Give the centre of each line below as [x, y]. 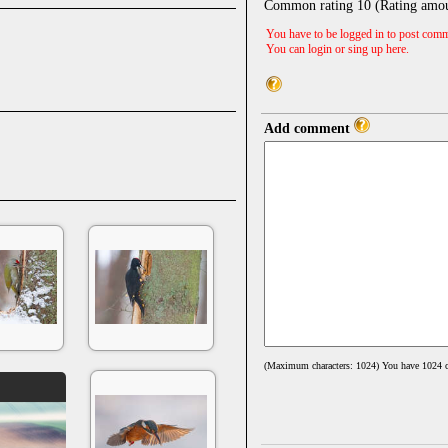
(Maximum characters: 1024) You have [343, 366]
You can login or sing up [326, 49]
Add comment [309, 129]
